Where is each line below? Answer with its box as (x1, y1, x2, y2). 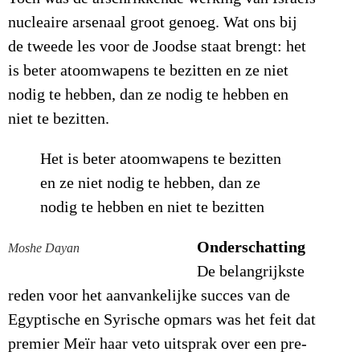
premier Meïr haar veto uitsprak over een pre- (8, 335, 307, 354)
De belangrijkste (197, 263, 305, 281)
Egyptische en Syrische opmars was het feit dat (8, 311, 316, 329)
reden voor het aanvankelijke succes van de (8, 287, 290, 305)
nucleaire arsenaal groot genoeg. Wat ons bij (8, 14, 297, 32)
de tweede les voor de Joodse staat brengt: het (8, 38, 306, 56)
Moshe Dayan (8, 240, 80, 256)
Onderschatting (197, 238, 305, 257)
